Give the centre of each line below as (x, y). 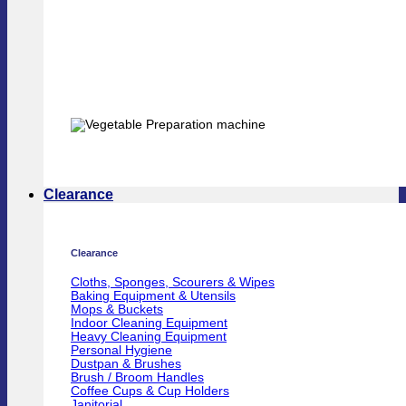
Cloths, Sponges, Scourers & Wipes (173, 283)
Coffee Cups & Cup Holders (150, 391)
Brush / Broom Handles (137, 378)
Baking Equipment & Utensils (153, 296)
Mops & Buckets (117, 310)
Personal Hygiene (121, 351)
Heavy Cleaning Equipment (149, 337)
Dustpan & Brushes (126, 364)
